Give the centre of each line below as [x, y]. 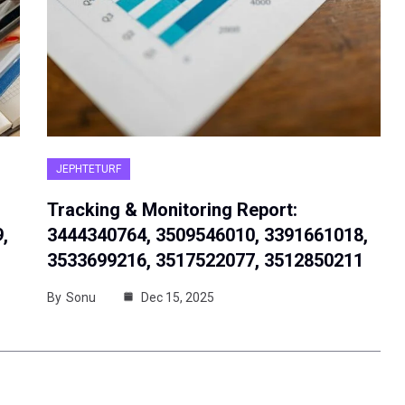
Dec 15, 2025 [177, 297]
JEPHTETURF [89, 169]
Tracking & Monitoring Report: [173, 209]
